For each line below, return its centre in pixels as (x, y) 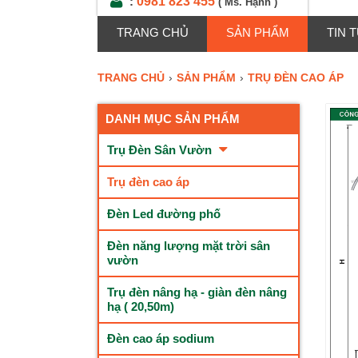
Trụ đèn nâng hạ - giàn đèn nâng (197, 292)
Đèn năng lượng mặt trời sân (189, 246)
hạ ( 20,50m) (141, 306)
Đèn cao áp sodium (161, 338)
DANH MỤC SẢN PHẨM (173, 119)
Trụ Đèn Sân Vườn (161, 150)
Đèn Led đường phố (164, 214)
